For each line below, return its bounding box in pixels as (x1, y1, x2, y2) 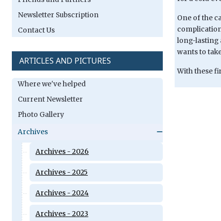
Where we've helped (18, 80, 86, 88)
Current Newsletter (18, 95, 83, 104)
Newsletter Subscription (18, 11, 99, 19)
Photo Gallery (18, 110, 64, 119)
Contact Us (18, 26, 55, 35)
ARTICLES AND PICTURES (19, 55, 111, 66)
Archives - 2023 (36, 210, 88, 218)
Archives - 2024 (36, 189, 89, 197)
